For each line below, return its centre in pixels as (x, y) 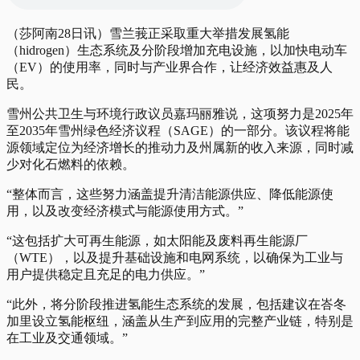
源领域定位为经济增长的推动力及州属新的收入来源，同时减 (180, 147)
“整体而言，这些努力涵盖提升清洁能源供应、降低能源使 (170, 194)
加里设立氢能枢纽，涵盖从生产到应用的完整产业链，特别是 (180, 321)
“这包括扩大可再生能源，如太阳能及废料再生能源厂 (157, 240)
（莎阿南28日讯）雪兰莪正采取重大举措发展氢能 (148, 33)
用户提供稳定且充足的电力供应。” (106, 274)
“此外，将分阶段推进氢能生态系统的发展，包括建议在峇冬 (176, 304)
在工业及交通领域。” (67, 337)
